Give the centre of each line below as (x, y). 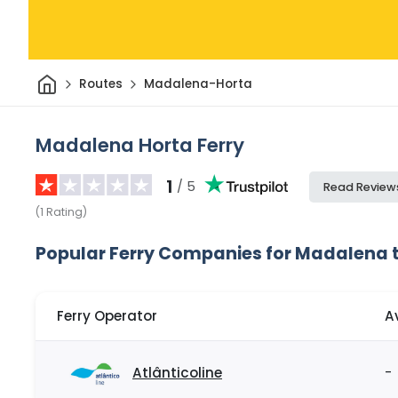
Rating (64, 211)
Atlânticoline (177, 373)
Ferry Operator (107, 316)
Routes (100, 84)
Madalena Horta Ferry (140, 145)
